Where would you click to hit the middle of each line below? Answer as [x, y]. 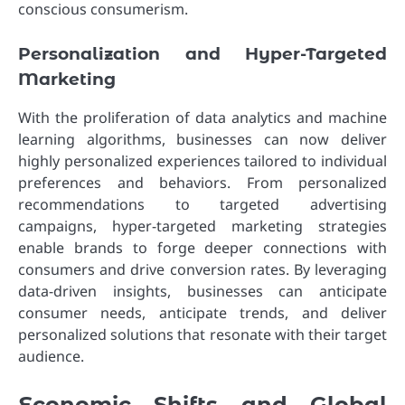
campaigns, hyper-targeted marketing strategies [202, 226]
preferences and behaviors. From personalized [202, 182]
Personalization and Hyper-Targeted [202, 53]
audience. [51, 356]
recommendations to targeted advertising [202, 204]
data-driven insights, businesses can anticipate [202, 291]
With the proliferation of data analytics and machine [202, 117]
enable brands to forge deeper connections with [202, 247]
